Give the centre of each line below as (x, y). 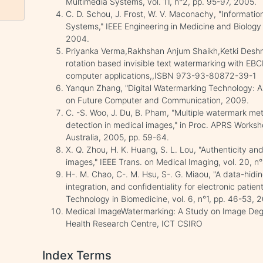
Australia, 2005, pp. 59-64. (118, 137)
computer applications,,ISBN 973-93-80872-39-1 (161, 75)
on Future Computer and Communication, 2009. (158, 100)
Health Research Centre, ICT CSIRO (134, 223)
